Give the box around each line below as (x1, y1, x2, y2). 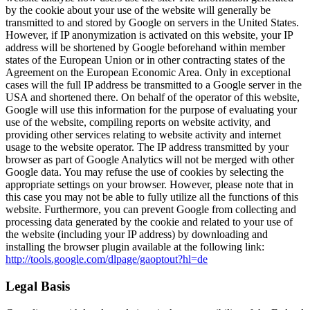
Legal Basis (6, 278, 70, 293)
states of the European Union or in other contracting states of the (6, 54, 285, 66)
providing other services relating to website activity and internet (6, 129, 281, 141)
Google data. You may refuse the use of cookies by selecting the (6, 166, 284, 179)
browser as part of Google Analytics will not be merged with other (6, 154, 294, 166)
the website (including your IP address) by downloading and (6, 228, 268, 241)
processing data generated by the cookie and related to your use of (6, 216, 293, 228)
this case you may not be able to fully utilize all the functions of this (6, 191, 298, 203)
